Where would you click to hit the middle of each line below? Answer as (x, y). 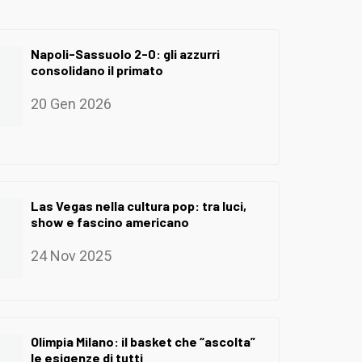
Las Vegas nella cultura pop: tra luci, (139, 205)
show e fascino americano (110, 221)
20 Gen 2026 (71, 103)
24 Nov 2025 (71, 255)
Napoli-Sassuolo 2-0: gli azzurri (125, 53)
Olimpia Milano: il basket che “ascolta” (143, 341)
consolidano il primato (97, 69)
